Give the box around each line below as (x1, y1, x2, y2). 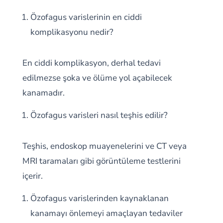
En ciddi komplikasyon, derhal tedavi (22, 57, 161, 69)
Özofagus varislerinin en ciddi (30, 11, 142, 23)
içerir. (22, 170, 43, 182)
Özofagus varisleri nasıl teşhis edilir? (30, 110, 168, 121)
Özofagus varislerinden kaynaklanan (30, 193, 169, 204)
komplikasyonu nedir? (30, 26, 113, 38)
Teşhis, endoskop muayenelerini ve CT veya (22, 140, 187, 152)
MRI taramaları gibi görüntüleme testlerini (22, 155, 181, 167)
